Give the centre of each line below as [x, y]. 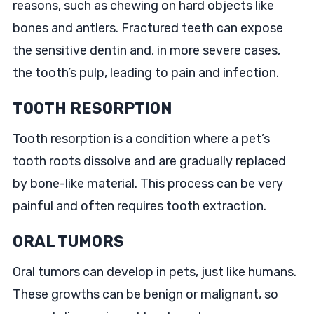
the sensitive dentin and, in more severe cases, [146, 50]
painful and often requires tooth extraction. [139, 206]
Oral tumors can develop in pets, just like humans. [154, 272]
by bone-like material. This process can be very [148, 184]
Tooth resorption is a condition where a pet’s [141, 139]
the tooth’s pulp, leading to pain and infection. [145, 73]
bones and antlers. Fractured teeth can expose [148, 28]
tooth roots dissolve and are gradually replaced [149, 161]
